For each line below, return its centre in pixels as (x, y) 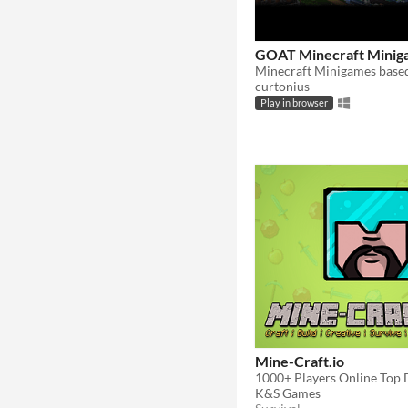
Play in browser (294, 103)
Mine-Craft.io (300, 361)
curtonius (282, 86)
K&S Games (288, 393)
